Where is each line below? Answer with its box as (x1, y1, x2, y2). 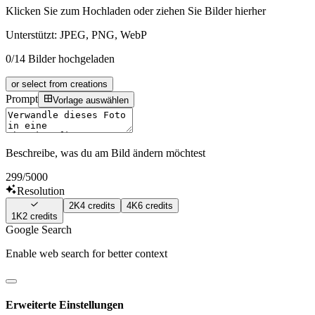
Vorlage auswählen (53, 94, 129, 105)
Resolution (17, 184, 65, 197)
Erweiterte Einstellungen (6, 299, 124, 311)
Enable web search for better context (6, 247, 167, 260)
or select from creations (11, 79, 108, 90)
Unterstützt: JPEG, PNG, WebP (6, 29, 147, 41)
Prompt (6, 93, 38, 105)
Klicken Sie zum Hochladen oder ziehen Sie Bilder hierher (6, 5, 266, 18)
